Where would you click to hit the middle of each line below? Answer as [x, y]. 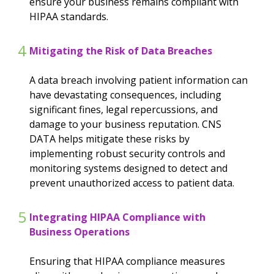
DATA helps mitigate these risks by [109, 139]
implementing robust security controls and [127, 153]
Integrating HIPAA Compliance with [117, 217]
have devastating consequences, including [125, 94]
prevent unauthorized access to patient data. [132, 183]
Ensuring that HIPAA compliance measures [127, 261]
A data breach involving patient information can [139, 80]
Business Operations [80, 231]
